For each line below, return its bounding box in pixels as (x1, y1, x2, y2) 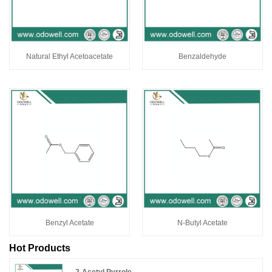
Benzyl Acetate (45, 218, 94, 227)
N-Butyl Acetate (177, 218, 228, 227)
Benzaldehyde (178, 52, 226, 61)
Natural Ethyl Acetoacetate (26, 52, 113, 61)
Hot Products (9, 242, 70, 253)
